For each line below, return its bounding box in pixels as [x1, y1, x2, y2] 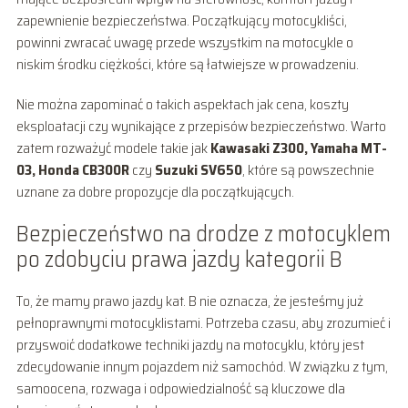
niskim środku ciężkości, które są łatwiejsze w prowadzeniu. [15, 52, 359, 76]
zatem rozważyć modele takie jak [15, 136, 210, 159]
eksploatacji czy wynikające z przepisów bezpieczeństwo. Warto [15, 114, 386, 138]
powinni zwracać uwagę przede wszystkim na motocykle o [15, 30, 353, 54]
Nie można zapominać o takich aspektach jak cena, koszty [15, 92, 349, 116]
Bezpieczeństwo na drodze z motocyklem [15, 216, 391, 251]
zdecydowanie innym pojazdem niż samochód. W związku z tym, [15, 354, 388, 378]
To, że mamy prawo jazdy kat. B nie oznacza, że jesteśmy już [15, 289, 363, 312]
